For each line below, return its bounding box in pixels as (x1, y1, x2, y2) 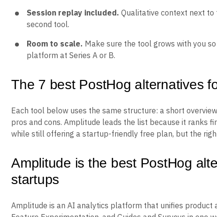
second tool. (27, 19, 69, 29)
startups (11, 172, 59, 187)
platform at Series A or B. (27, 50, 115, 60)
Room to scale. (27, 39, 83, 48)
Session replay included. (27, 8, 119, 17)
